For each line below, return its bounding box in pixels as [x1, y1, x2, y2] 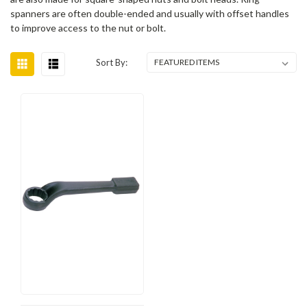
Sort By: [96, 57, 128, 69]
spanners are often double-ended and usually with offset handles [10, 8, 289, 20]
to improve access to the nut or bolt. [10, 22, 166, 34]
